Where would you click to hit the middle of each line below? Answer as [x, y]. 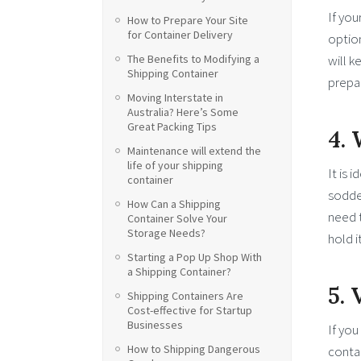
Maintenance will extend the [194, 151]
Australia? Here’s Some [183, 112]
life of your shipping [175, 165]
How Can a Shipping [174, 204]
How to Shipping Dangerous [194, 349]
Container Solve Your [177, 218]
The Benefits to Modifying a [193, 59]
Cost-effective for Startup [190, 310]
